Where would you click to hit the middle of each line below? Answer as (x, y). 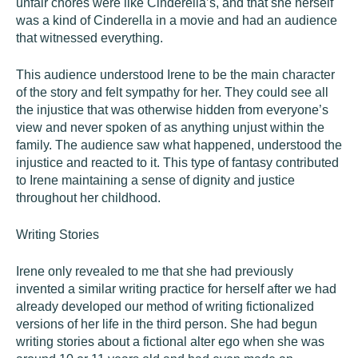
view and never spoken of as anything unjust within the (170, 127)
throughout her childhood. (88, 198)
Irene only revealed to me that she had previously (155, 271)
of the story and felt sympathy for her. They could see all (172, 92)
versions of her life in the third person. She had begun (167, 324)
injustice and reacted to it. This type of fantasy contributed (177, 163)
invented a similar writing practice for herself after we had (176, 289)
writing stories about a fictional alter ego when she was (170, 342)
